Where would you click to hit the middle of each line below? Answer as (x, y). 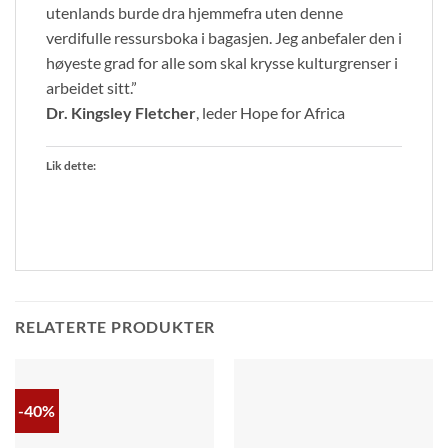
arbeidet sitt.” (91, 88)
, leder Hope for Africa (270, 113)
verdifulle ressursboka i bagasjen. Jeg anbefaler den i (224, 38)
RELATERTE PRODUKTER (115, 326)
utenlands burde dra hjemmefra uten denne (194, 13)
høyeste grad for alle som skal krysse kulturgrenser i (222, 63)
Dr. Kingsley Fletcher (121, 113)
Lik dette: (71, 165)
